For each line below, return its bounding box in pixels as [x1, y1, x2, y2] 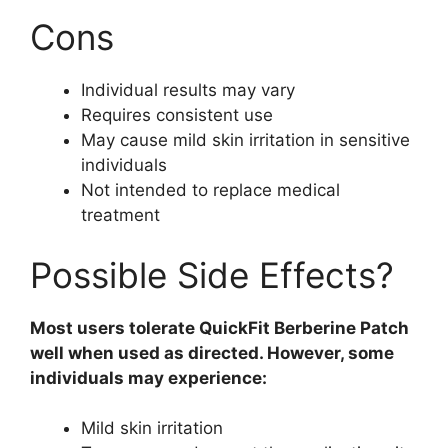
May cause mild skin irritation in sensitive [81, 130, 410, 151]
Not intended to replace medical [81, 180, 340, 201]
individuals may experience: [30, 367, 267, 388]
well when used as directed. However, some [30, 342, 394, 363]
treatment [81, 205, 160, 226]
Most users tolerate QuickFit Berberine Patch [30, 317, 409, 338]
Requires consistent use [81, 105, 273, 126]
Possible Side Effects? [30, 253, 394, 296]
